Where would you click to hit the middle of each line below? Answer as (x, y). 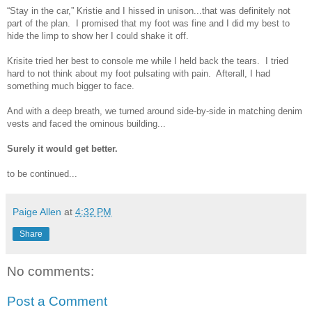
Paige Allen (37, 211)
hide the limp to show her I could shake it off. (98, 36)
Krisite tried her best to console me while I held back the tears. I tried (148, 61)
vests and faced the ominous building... (86, 123)
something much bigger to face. (71, 86)
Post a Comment (57, 302)
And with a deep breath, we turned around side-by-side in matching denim (155, 111)
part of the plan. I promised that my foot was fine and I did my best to (148, 23)
